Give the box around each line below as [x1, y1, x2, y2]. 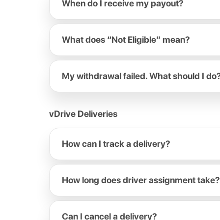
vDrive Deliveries [49, 109, 117, 119]
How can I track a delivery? [62, 138, 170, 149]
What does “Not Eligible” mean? [62, 34, 190, 45]
